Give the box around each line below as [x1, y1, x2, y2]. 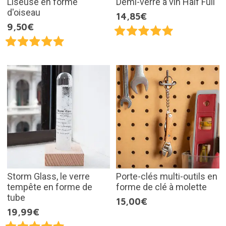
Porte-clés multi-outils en [116, 171, 217, 182]
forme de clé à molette [116, 181, 207, 192]
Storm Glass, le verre [7, 171, 90, 182]
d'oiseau [7, 7, 40, 18]
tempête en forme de [7, 181, 92, 192]
